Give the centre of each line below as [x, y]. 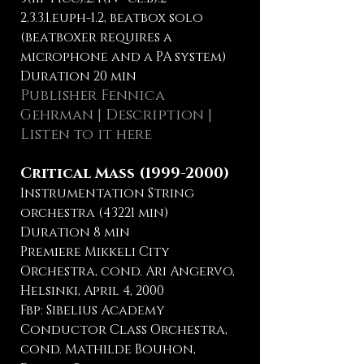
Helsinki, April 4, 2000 [92, 291]
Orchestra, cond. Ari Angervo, [128, 271]
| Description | [153, 115]
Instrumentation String [107, 193]
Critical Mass [80, 174]
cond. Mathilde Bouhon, [108, 349]
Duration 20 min [78, 76]
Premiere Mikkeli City [95, 252]
